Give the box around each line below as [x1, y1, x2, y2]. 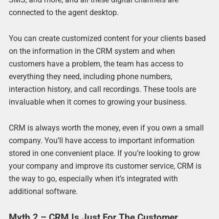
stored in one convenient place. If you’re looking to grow [8, 149, 200, 158]
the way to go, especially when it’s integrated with [8, 174, 178, 184]
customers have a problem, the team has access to [8, 59, 183, 68]
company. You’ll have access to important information [8, 136, 195, 146]
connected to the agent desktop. [8, 7, 119, 17]
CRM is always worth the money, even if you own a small [8, 123, 204, 133]
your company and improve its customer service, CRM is [8, 161, 201, 171]
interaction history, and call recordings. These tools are [8, 84, 196, 94]
